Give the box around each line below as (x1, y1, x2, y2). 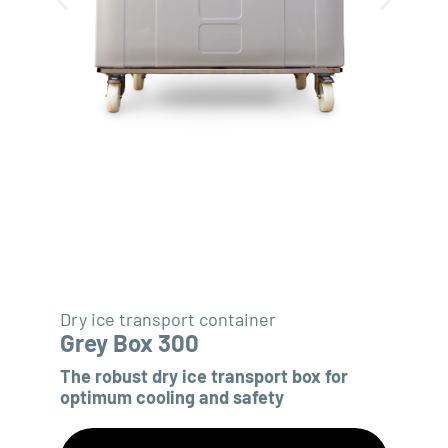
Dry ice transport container (60, 308, 276, 331)
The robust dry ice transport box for (60, 365, 348, 388)
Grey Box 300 (60, 328, 199, 358)
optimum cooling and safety (60, 386, 284, 409)
